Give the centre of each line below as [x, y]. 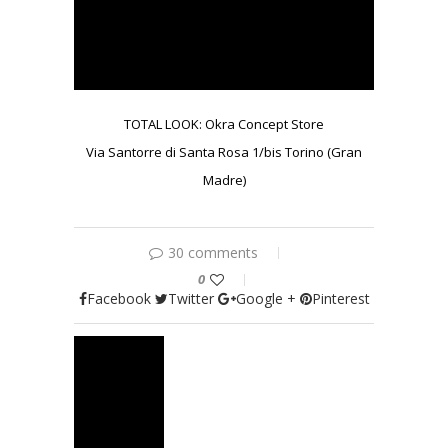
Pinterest [340, 299]
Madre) [224, 180]
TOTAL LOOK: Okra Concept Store [224, 124]
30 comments [213, 253]
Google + [265, 299]
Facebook [118, 299]
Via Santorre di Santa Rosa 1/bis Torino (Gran [224, 152]
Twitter [190, 299]
